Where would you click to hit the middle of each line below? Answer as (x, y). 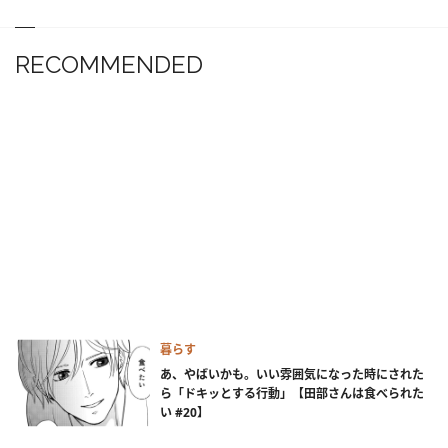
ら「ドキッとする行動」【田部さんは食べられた (292, 394)
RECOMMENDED (109, 64)
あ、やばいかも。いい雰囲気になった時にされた (292, 375)
